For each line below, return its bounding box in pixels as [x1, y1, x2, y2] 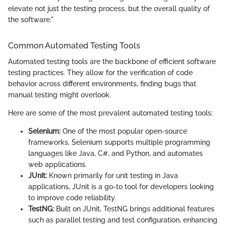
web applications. [28, 160, 87, 168]
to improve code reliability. [28, 193, 116, 202]
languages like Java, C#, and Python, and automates [28, 149, 203, 157]
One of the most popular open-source [61, 127, 187, 135]
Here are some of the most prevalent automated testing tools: [8, 108, 213, 117]
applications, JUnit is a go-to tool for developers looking [28, 182, 214, 191]
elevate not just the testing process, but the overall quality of [8, 4, 210, 13]
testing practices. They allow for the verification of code [8, 68, 193, 77]
